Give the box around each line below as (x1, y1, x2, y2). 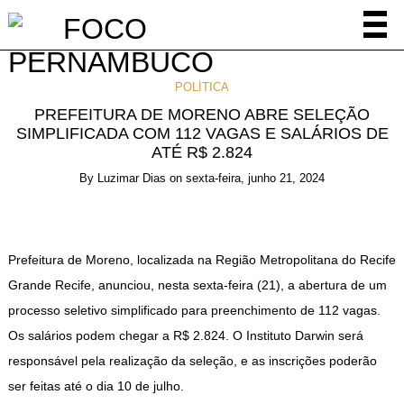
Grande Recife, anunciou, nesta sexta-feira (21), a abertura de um (7, 277, 387, 292)
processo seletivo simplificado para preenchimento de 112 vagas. (7, 302, 381, 317)
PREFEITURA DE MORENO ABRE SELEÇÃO (34, 106, 370, 124)
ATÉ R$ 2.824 (151, 143, 252, 162)
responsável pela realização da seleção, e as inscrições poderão (7, 353, 377, 368)
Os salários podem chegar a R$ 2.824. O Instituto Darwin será (7, 327, 363, 343)
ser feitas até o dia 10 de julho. (7, 378, 184, 393)
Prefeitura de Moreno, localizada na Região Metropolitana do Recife (7, 252, 396, 267)
